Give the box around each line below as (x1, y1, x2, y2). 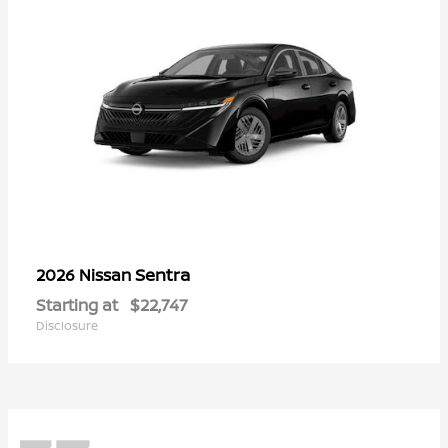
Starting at (36, 293, 118, 316)
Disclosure (36, 316, 98, 334)
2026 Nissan (36, 263, 135, 286)
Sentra (135, 262, 190, 286)
